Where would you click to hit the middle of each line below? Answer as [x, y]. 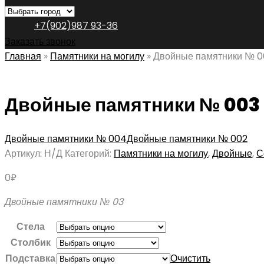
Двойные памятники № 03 [64, 202]
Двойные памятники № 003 [132, 105]
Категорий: [89, 154]
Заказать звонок [40, 41]
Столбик [30, 243]
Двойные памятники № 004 [66, 139]
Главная [23, 56]
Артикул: [24, 154]
